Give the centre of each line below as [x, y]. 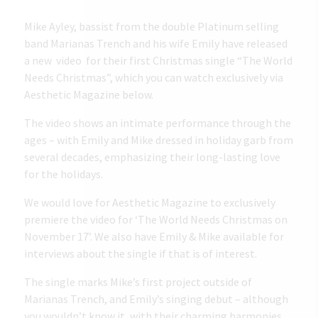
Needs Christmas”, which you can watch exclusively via [154, 77]
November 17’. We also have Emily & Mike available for [154, 236]
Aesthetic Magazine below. [89, 94]
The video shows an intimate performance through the [158, 122]
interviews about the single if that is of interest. [141, 253]
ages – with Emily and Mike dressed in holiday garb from [159, 139]
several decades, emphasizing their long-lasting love [153, 157]
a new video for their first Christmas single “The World [159, 60]
